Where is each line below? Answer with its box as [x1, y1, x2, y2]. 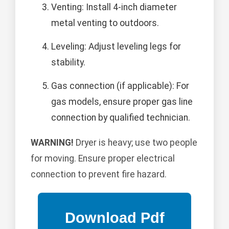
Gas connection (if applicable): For [51, 81, 189, 91]
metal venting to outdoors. [51, 18, 159, 29]
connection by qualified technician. [51, 112, 190, 123]
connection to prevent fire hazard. [31, 169, 167, 179]
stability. [51, 57, 85, 68]
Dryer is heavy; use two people [74, 137, 197, 148]
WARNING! [31, 137, 74, 148]
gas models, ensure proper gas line [51, 97, 193, 107]
